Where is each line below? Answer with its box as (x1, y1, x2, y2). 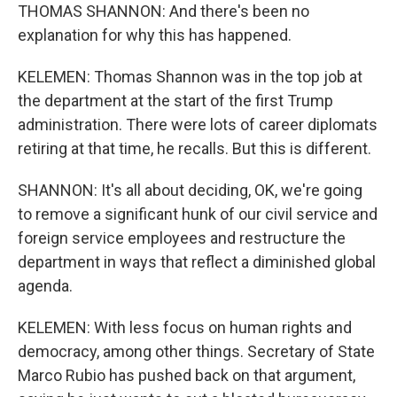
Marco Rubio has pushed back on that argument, (18, 366, 355, 385)
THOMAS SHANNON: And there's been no (18, 2, 309, 20)
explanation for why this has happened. (18, 26, 292, 44)
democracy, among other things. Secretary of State (18, 342, 375, 361)
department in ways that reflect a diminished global (18, 253, 376, 271)
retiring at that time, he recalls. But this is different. (18, 139, 371, 158)
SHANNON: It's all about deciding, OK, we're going (18, 181, 362, 199)
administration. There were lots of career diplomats (18, 115, 378, 134)
